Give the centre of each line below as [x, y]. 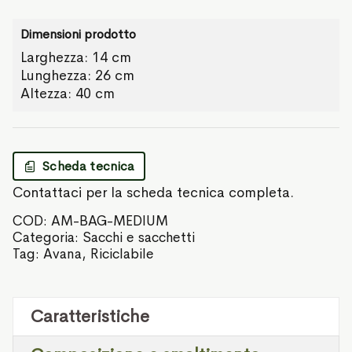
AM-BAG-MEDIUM [110, 221]
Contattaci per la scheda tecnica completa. [153, 193]
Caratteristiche [90, 317]
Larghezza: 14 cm [76, 58]
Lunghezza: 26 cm [77, 76]
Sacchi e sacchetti [139, 238]
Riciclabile [122, 254]
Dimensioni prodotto [78, 35]
